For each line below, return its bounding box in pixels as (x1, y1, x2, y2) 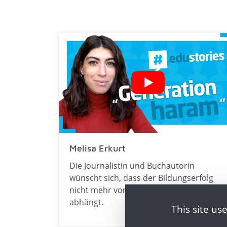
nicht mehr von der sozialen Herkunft (69, 184, 212, 196)
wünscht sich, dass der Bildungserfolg (69, 172, 213, 183)
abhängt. (69, 196, 103, 208)
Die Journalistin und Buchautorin (69, 160, 195, 171)
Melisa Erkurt (69, 142, 126, 154)
